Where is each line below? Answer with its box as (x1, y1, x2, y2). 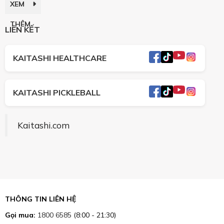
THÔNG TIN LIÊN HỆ (5, 194, 76, 203)
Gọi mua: (5, 210, 35, 219)
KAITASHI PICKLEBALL (13, 87, 100, 98)
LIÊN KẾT (5, 24, 40, 34)
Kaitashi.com (17, 119, 69, 130)
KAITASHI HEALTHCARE (13, 53, 106, 63)
